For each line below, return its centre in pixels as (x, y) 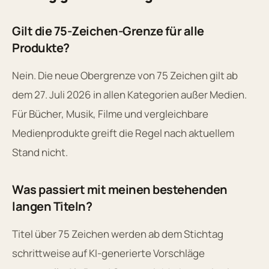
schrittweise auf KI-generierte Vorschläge (108, 253)
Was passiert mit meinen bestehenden (120, 189)
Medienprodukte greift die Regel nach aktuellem (123, 133)
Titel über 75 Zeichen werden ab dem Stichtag (118, 234)
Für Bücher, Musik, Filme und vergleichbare (110, 113)
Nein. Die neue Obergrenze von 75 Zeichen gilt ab (125, 75)
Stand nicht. (40, 152)
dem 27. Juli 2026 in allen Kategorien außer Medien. (129, 94)
